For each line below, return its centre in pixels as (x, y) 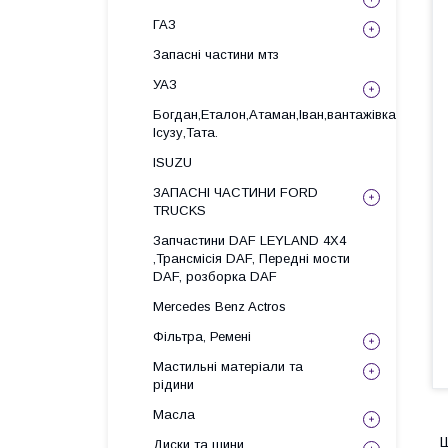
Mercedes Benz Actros (219, 306)
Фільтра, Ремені (202, 336)
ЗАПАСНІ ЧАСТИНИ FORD (235, 192)
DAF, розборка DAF (215, 276)
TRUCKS (179, 210)
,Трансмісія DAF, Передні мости (251, 258)
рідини (173, 384)
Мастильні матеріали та (228, 366)
